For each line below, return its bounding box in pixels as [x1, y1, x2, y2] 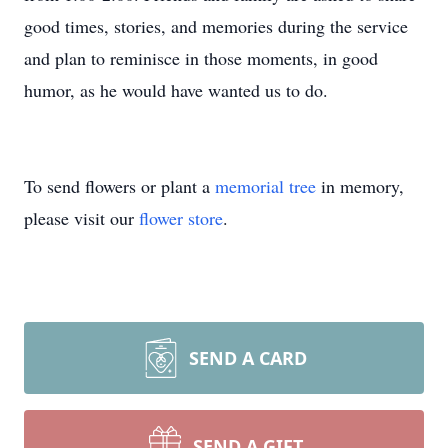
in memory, [316, 174, 404, 198]
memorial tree [215, 174, 316, 198]
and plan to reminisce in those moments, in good [24, 46, 378, 70]
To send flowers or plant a [24, 174, 215, 198]
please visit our [24, 206, 139, 230]
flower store [139, 206, 223, 230]
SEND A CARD [189, 346, 307, 370]
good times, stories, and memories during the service [24, 14, 408, 38]
